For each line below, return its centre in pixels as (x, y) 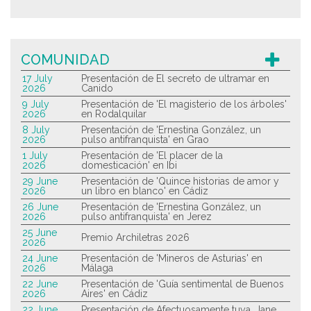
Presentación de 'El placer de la (152, 156)
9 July (36, 104)
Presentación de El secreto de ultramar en (175, 79)
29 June (40, 182)
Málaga (97, 268)
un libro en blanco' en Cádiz (145, 191)
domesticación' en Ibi (129, 166)
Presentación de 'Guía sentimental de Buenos (183, 284)
